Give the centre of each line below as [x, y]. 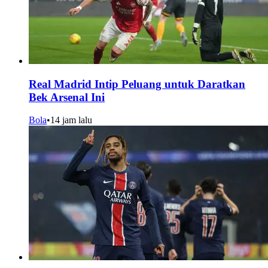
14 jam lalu [71, 120]
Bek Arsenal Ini [67, 97]
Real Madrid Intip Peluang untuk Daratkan [137, 84]
